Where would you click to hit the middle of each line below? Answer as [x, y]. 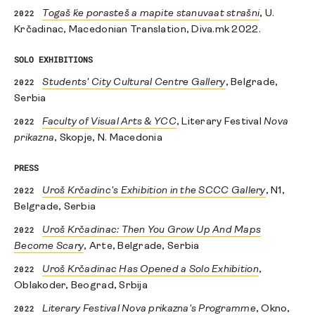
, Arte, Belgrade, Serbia [142, 247]
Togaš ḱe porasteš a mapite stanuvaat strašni [151, 14]
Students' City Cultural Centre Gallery [134, 83]
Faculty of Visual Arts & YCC [109, 122]
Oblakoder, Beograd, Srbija [81, 286]
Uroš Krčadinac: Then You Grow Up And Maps [152, 231]
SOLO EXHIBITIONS [53, 59]
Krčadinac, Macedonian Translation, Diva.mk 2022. [137, 30]
